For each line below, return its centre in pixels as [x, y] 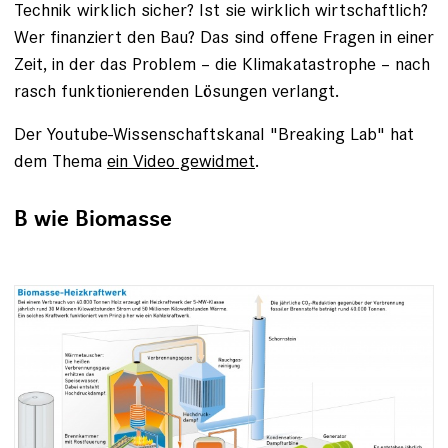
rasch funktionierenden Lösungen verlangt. [176, 91]
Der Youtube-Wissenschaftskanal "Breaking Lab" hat [214, 134]
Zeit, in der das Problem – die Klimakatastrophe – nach [222, 64]
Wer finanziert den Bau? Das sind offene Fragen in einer [224, 37]
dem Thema [60, 161]
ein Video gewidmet [181, 161]
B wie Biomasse [93, 219]
